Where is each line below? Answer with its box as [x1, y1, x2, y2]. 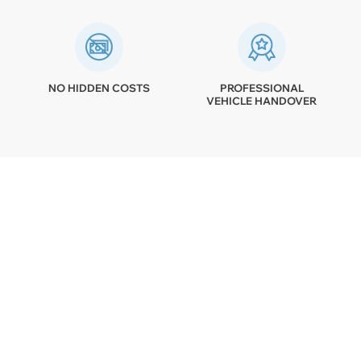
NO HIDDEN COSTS [48, 81, 151, 94]
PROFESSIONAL [219, 81, 304, 94]
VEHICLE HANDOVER [206, 93, 317, 107]
